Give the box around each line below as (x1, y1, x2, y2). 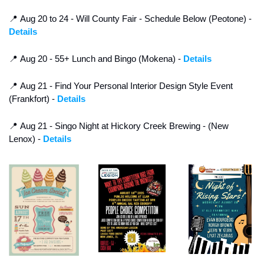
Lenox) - (9, 134, 43, 144)
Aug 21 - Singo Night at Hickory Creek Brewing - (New (18, 121, 229, 131)
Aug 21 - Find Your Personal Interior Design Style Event (18, 81, 233, 91)
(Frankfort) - (9, 94, 57, 104)
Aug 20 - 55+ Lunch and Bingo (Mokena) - (18, 54, 183, 64)
